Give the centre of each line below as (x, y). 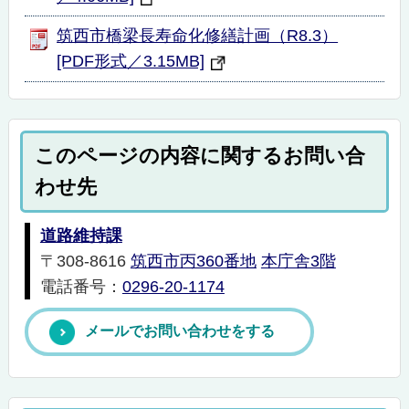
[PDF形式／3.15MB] (131, 62)
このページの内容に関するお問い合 (200, 156)
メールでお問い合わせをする (179, 330)
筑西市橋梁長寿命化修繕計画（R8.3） (198, 36)
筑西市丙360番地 (193, 262)
